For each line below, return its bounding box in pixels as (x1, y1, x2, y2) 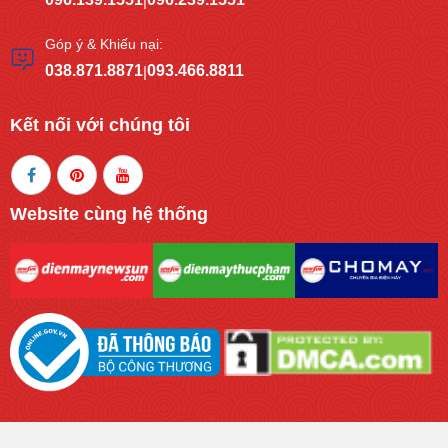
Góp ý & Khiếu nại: (45, 36, 163, 53)
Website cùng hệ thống (10, 204, 208, 225)
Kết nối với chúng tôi (10, 115, 190, 136)
